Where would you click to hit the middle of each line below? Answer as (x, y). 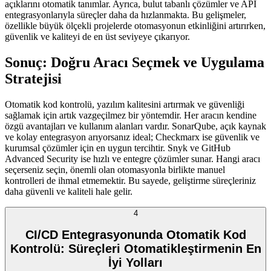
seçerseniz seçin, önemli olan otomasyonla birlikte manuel (115, 170)
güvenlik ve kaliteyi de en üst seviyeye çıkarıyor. (97, 37)
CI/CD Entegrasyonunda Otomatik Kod (135, 234)
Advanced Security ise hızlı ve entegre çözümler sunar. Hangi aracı (132, 159)
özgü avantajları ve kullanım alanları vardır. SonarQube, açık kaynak (135, 126)
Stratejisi (33, 79)
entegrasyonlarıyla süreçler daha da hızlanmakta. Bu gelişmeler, (126, 15)
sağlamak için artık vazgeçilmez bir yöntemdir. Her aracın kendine (131, 116)
